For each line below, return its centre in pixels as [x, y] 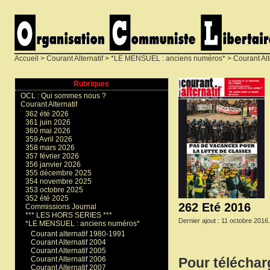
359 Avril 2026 [49, 140]
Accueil [27, 58]
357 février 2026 [52, 156]
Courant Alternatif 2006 [68, 259]
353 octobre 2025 [55, 190]
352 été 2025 [47, 199]
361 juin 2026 [48, 123]
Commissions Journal [61, 207]
